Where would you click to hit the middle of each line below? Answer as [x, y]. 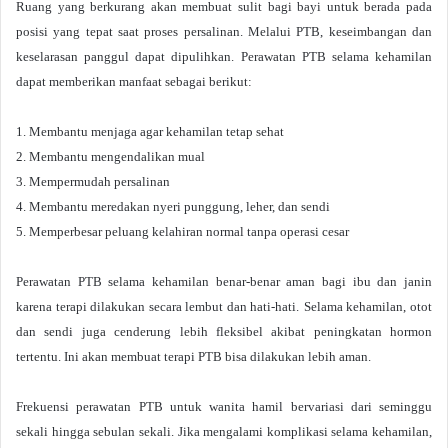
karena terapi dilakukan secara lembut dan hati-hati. [158, 306]
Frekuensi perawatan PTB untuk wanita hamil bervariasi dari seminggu [224, 406]
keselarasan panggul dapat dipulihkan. [125, 56]
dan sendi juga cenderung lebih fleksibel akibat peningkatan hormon [224, 331]
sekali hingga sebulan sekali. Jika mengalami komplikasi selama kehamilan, [224, 431]
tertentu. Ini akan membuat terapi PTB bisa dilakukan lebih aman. [193, 356]
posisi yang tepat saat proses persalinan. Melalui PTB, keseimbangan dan [224, 31]
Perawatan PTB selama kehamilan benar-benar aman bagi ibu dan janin [224, 281]
